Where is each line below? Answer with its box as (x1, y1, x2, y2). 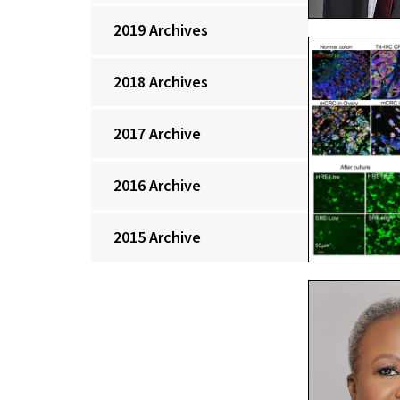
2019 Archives (113, 20, 208, 40)
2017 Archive (113, 123, 201, 144)
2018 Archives (113, 71, 208, 92)
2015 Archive (113, 227, 201, 247)
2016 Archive (113, 175, 201, 196)
